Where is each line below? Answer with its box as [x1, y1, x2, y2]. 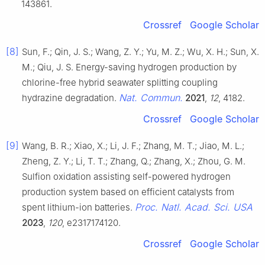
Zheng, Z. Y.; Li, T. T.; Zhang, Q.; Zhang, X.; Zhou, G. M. [22, 155, 245, 167]
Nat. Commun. [119, 91, 183, 104]
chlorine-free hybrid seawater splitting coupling [22, 76, 218, 88]
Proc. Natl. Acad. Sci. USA [135, 201, 253, 213]
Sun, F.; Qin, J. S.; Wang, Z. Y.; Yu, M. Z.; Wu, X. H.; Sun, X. [22, 46, 259, 57]
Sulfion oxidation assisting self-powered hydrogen [22, 170, 231, 182]
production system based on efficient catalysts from [22, 186, 234, 198]
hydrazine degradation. [22, 92, 119, 104]
